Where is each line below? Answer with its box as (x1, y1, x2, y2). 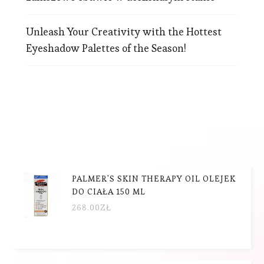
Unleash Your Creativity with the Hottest (26, 24, 222, 38)
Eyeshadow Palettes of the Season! (26, 41, 186, 55)
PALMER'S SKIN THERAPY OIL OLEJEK (72, 173, 236, 184)
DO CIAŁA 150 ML (72, 186, 146, 197)
